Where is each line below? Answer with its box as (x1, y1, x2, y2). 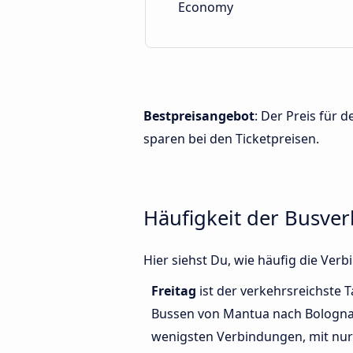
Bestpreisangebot (143, 107, 255, 124)
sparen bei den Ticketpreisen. (143, 130, 319, 147)
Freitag (151, 282, 199, 300)
